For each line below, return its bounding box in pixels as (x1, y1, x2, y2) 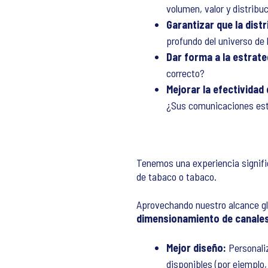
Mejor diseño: (166, 241, 229, 254)
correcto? (166, 66, 205, 80)
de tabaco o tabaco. (136, 170, 217, 183)
